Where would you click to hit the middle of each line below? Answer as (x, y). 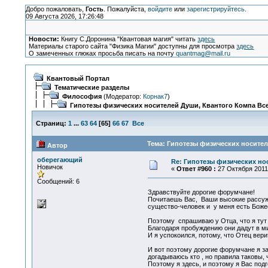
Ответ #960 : (196, 169)
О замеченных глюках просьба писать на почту (103, 53)
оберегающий (60, 160)
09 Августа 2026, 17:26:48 (64, 16)
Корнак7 (155, 96)
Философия (82, 96)
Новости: (44, 39)
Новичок (50, 167)
